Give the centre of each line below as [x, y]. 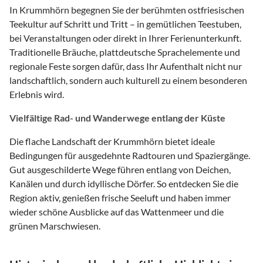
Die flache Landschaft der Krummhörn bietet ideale [112, 141]
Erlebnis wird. [37, 94]
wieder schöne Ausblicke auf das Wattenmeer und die [117, 211]
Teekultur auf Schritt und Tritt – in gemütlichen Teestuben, [125, 23]
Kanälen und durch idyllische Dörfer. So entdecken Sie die [124, 183]
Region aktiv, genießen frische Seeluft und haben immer [120, 197]
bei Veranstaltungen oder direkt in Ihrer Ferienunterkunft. [125, 38]
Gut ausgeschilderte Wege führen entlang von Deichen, [120, 169]
